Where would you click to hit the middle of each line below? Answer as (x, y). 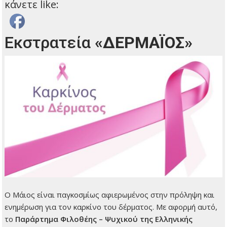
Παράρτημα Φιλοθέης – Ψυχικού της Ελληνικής (104, 219)
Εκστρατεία (50, 43)
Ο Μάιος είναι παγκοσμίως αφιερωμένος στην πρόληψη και (110, 195)
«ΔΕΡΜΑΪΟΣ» (144, 43)
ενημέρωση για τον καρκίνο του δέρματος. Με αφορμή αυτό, (111, 207)
